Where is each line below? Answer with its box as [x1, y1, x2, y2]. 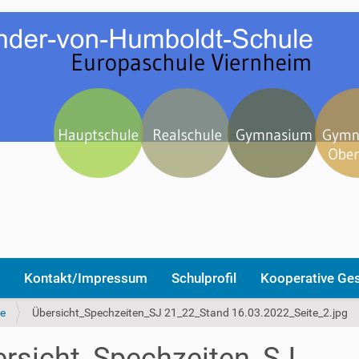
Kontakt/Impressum [24, 270, 147, 286]
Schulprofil [171, 270, 236, 286]
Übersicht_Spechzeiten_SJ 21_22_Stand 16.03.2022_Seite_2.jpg [32, 306, 348, 319]
